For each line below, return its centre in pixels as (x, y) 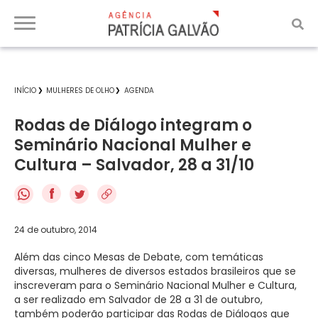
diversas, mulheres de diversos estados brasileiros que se (155, 271)
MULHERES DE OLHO (80, 91)
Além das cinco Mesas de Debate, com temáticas (139, 257)
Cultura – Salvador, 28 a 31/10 (134, 165)
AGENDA (139, 91)
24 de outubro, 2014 (56, 229)
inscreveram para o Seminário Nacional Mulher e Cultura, (155, 285)
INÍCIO (25, 91)
